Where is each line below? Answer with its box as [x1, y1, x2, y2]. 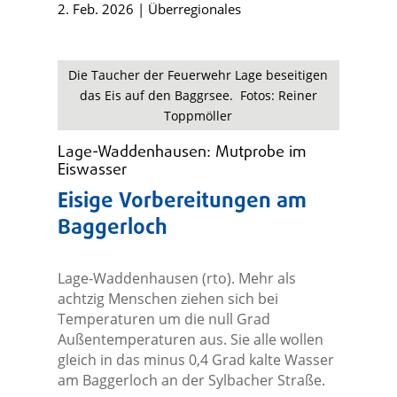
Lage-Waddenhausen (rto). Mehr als [57, 269, 296, 289]
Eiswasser [57, 159, 127, 183]
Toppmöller [164, 107, 233, 125]
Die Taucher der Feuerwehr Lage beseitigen [68, 66, 329, 84]
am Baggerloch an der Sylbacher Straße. [57, 370, 325, 391]
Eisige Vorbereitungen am [57, 185, 307, 219]
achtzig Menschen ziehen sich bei [57, 289, 278, 309]
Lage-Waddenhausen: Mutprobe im [57, 141, 307, 166]
